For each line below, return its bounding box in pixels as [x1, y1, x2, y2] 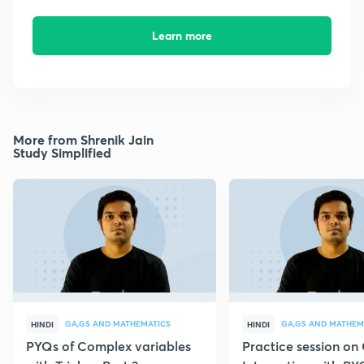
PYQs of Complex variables [26, 337, 191, 355]
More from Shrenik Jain [13, 131, 154, 149]
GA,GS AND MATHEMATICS [65, 318, 171, 330]
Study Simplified [13, 144, 111, 162]
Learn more [151, 28, 212, 44]
